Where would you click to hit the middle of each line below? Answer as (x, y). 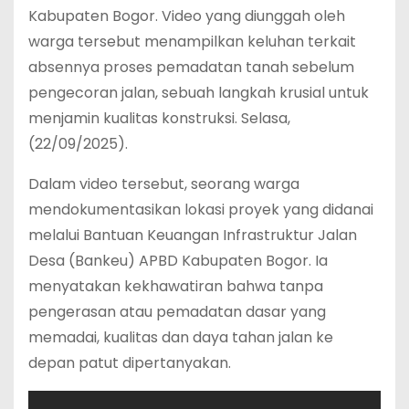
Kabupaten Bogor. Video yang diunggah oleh (187, 16)
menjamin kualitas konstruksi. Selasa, (159, 119)
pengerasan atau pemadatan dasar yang (177, 312)
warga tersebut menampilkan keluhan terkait (192, 42)
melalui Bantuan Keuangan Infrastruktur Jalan (193, 236)
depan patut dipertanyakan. (130, 363)
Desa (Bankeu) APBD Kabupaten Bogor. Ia (178, 261)
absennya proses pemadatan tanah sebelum (191, 68)
